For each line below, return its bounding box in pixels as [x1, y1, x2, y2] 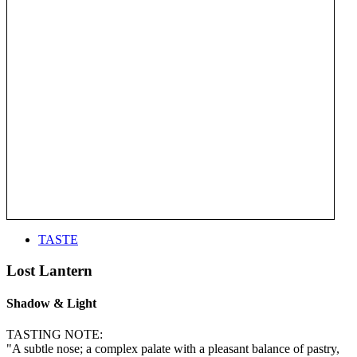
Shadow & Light [6, 296, 96, 310]
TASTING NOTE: [6, 328, 103, 342]
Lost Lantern [6, 261, 92, 279]
